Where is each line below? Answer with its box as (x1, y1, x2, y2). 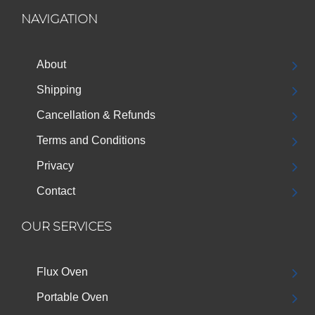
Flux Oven (37, 265, 88, 278)
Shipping (37, 83, 82, 96)
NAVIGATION (21, 11, 98, 26)
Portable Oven (37, 290, 108, 303)
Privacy (37, 159, 74, 172)
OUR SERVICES (21, 219, 112, 233)
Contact (37, 184, 75, 197)
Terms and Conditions (37, 134, 146, 146)
